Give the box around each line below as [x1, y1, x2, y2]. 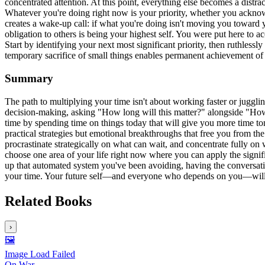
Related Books [5, 193, 92, 209]
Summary [5, 72, 53, 85]
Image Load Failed [5, 249, 75, 260]
